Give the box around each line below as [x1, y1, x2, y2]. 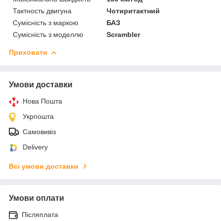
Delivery [23, 143, 48, 151]
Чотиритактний [107, 6, 160, 15]
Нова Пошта [23, 97, 62, 105]
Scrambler [107, 30, 141, 38]
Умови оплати [9, 193, 64, 202]
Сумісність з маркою [13, 18, 78, 27]
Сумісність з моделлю [13, 30, 83, 38]
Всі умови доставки [9, 162, 78, 170]
